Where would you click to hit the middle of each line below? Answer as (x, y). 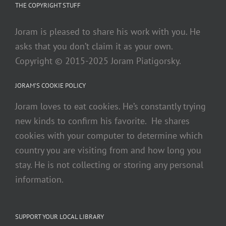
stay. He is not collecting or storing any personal (109, 165)
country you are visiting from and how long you (108, 150)
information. (39, 180)
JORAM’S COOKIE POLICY (50, 85)
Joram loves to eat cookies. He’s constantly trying (110, 106)
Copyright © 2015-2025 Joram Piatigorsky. (98, 61)
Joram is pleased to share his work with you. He (108, 31)
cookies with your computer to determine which (109, 136)
